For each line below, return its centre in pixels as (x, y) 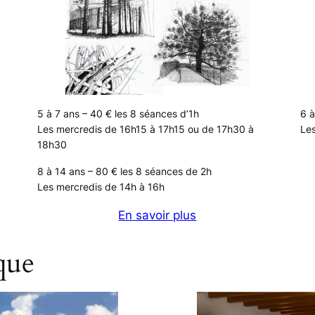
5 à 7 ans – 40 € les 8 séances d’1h (118, 114)
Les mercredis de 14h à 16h (101, 187)
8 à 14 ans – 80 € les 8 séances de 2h (125, 171)
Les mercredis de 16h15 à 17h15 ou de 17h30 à (146, 129)
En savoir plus (157, 215)
